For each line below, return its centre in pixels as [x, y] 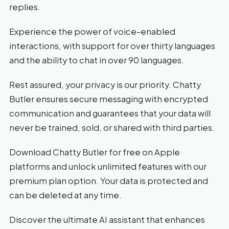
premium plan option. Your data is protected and [109, 180]
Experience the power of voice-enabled [92, 31]
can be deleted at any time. [65, 195]
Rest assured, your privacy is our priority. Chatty [105, 84]
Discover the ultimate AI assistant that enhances [107, 219]
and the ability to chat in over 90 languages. [97, 60]
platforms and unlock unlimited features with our [108, 166]
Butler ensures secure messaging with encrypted [109, 99]
